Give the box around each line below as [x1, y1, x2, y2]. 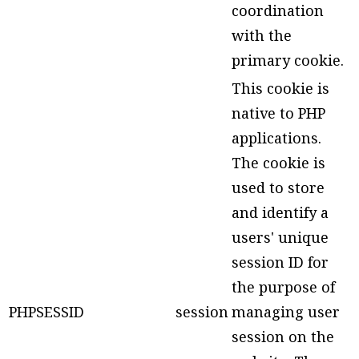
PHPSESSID [9, 302, 84, 322]
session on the [232, 327, 334, 347]
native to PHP [232, 103, 325, 123]
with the [232, 26, 292, 46]
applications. [232, 128, 321, 148]
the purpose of [232, 277, 335, 297]
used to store [232, 178, 325, 198]
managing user [232, 302, 340, 322]
